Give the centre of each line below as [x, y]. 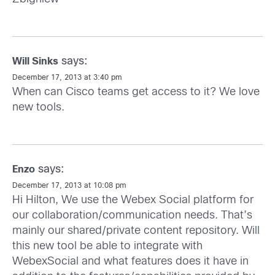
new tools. [38, 108]
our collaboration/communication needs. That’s [132, 216]
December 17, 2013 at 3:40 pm [67, 78]
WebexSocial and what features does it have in [130, 262]
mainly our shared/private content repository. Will [136, 231]
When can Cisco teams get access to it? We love [136, 93]
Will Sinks [35, 62]
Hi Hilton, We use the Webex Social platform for [133, 201]
